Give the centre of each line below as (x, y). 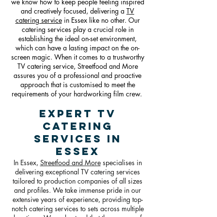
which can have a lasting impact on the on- (77, 48)
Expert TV (77, 114)
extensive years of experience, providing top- (77, 199)
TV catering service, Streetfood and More (77, 66)
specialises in (121, 163)
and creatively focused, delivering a (74, 11)
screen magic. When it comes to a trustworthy (77, 57)
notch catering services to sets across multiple (77, 209)
